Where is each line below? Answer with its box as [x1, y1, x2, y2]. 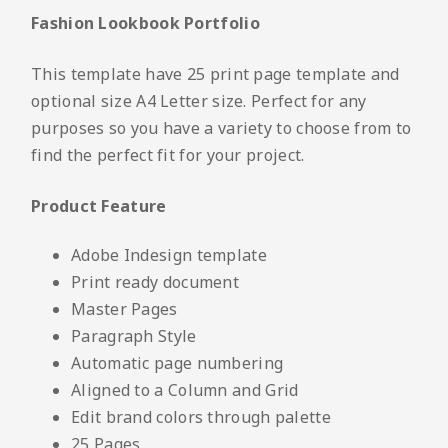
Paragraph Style [71, 324, 197, 347]
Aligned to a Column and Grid [71, 378, 299, 401]
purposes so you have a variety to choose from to [31, 116, 412, 139]
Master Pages [71, 297, 178, 320]
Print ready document [71, 270, 239, 293]
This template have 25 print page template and [31, 62, 400, 85]
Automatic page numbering [71, 351, 284, 374]
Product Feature [31, 194, 167, 217]
